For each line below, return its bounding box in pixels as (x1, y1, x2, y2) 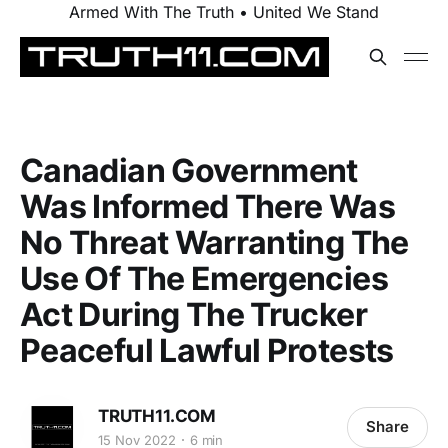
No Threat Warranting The (20, 223, 409, 262)
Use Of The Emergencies (20, 259, 388, 298)
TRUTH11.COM (98, 405, 217, 426)
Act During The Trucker (20, 295, 367, 334)
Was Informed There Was (20, 187, 395, 226)
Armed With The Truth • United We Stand (69, 2, 379, 22)
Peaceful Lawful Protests (20, 331, 394, 370)
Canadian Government (20, 151, 358, 190)
